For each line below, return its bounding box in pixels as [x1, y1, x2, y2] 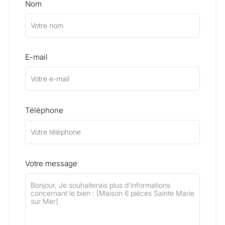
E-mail [25, 52, 48, 62]
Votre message [25, 159, 77, 168]
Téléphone [25, 105, 63, 115]
